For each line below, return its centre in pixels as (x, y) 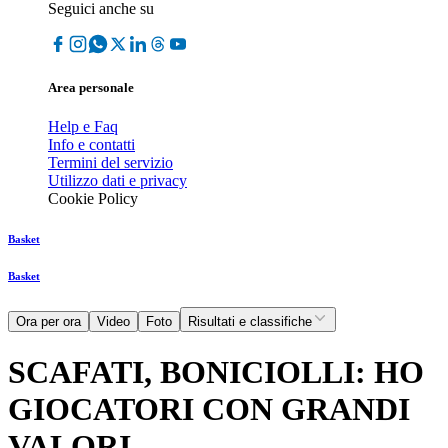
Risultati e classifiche (250, 322)
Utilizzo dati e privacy (117, 181)
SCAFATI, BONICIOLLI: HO (216, 371)
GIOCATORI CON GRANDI (209, 408)
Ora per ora (48, 322)
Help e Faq (83, 127)
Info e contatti (91, 145)
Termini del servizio (110, 163)
